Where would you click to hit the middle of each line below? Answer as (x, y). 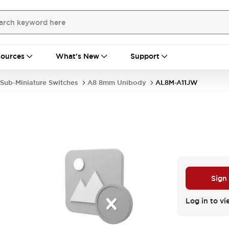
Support (145, 56)
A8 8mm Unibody (117, 83)
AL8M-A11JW (177, 83)
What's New (77, 56)
